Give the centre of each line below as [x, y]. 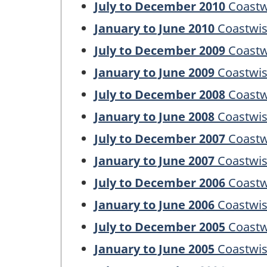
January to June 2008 [154, 116]
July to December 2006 [160, 182]
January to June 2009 [154, 72]
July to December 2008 [160, 94]
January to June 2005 [154, 249]
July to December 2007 [160, 138]
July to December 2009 [160, 50]
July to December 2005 [160, 226]
